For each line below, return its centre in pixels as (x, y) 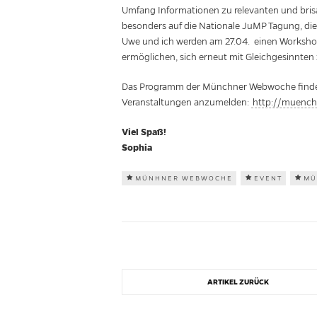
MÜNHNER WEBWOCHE (184, 178)
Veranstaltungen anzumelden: (186, 103)
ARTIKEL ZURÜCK (238, 282)
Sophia (137, 148)
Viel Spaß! (144, 132)
